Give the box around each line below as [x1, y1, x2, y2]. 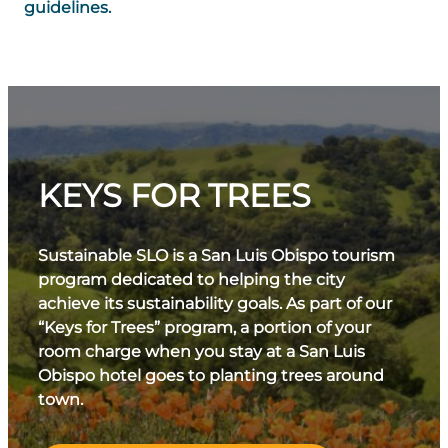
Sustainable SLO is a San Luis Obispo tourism [38, 246, 395, 265]
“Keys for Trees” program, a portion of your [38, 318, 371, 337]
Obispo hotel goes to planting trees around [38, 366, 384, 385]
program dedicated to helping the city [38, 270, 345, 289]
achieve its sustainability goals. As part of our [38, 294, 392, 313]
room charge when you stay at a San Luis [38, 342, 365, 361]
